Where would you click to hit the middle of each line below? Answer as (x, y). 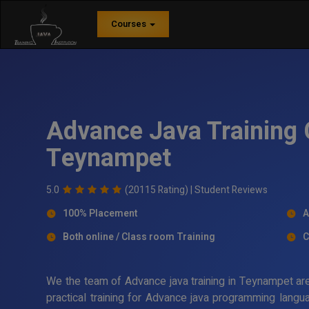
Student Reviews (231, 190)
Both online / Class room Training (139, 237)
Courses (130, 24)
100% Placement (100, 213)
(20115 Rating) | (160, 190)
